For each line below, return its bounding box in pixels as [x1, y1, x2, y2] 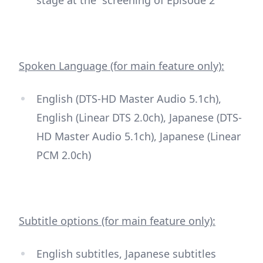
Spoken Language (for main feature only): [19, 58, 224, 73]
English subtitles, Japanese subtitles [36, 246, 216, 261]
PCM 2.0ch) [36, 147, 91, 162]
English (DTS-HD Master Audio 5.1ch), [36, 91, 221, 106]
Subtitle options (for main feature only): [19, 213, 215, 228]
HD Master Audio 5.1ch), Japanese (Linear [36, 129, 241, 143]
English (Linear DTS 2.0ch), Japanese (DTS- [36, 110, 242, 124]
